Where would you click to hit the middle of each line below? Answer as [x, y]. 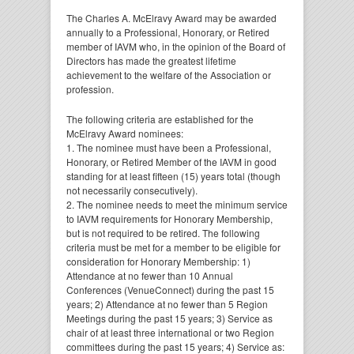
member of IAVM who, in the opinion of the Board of [176, 46]
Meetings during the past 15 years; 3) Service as [169, 318]
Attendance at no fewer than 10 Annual [150, 275]
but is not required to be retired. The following [163, 233]
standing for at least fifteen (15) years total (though [173, 176]
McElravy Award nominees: [125, 133]
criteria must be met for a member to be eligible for [173, 247]
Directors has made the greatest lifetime [151, 60]
